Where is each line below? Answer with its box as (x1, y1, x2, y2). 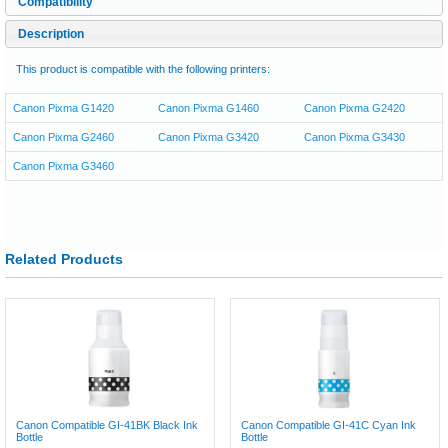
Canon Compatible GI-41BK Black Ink (16, 419, 198, 431)
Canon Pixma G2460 (13, 131, 114, 143)
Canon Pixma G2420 (303, 102, 405, 114)
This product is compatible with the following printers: (16, 63, 270, 75)
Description (18, 27, 84, 41)
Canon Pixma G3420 (158, 131, 260, 143)
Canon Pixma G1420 (13, 102, 114, 114)
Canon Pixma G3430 (303, 131, 405, 143)
